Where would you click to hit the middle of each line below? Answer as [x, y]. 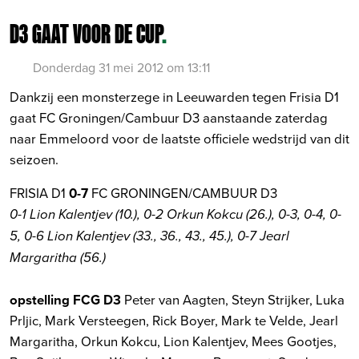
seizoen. [34, 159]
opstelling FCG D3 [65, 299]
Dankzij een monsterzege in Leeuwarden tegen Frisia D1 [174, 96]
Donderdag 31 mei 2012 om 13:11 [121, 67]
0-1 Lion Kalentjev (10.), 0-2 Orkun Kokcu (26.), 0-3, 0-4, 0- [175, 214]
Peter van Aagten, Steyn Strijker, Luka [233, 299]
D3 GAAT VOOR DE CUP [86, 33]
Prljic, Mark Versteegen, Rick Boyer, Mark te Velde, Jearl [174, 320]
